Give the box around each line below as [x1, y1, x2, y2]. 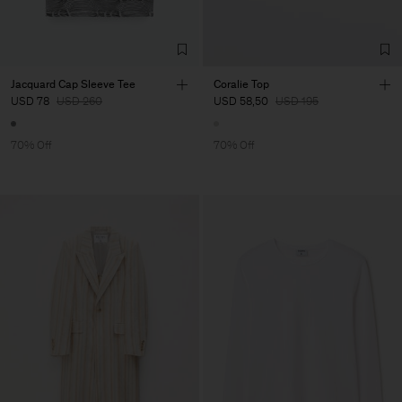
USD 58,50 [214, 94, 268, 109]
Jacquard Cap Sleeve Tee [11, 77, 135, 92]
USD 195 [275, 94, 319, 109]
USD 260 [57, 94, 102, 109]
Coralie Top [214, 77, 269, 92]
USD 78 [11, 94, 49, 109]
